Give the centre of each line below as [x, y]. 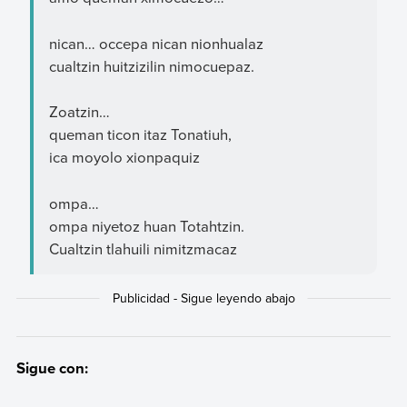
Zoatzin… [79, 112]
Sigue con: [52, 367]
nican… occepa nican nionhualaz [156, 43]
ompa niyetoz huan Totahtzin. [146, 225]
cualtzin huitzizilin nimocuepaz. [151, 65]
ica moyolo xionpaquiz [124, 157]
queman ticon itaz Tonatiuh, [140, 134]
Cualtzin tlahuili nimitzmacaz [143, 248]
